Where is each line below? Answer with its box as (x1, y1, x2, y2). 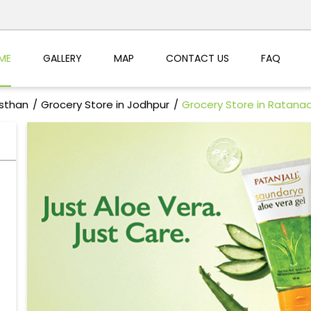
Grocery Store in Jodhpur (40, 97, 169, 112)
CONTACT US (165, 51, 229, 65)
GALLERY (42, 51, 82, 65)
